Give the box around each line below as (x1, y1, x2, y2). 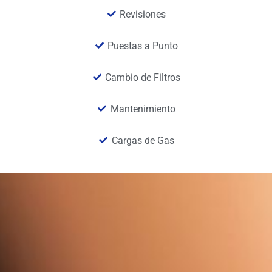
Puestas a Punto (107, 39, 178, 52)
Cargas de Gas (111, 134, 174, 146)
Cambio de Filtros (105, 71, 181, 83)
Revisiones (120, 8, 166, 20)
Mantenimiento (110, 103, 175, 115)
